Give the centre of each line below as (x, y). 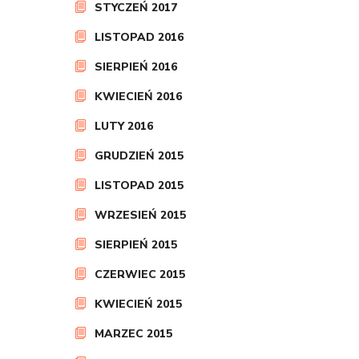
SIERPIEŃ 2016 (136, 67)
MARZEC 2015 (133, 334)
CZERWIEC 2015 (140, 274)
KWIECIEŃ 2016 (138, 97)
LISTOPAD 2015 (139, 186)
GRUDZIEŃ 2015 (139, 156)
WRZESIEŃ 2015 (140, 215)
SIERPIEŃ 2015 (136, 245)
